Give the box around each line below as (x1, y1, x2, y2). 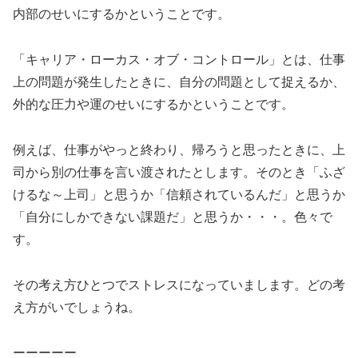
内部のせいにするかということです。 (13, 7, 230, 22)
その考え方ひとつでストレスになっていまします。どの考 (13, 277, 345, 292)
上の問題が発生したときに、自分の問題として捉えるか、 (13, 75, 345, 89)
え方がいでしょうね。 (13, 300, 141, 314)
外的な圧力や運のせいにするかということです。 (13, 97, 294, 112)
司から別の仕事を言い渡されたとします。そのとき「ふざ (13, 165, 345, 179)
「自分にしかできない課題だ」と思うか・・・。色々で (13, 209, 332, 224)
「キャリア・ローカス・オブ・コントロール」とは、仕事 (13, 53, 345, 67)
